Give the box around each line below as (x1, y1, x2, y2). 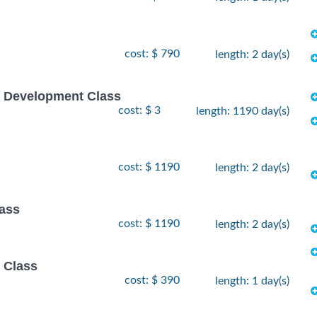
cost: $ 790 (125, 47, 180, 59)
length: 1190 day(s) (196, 105, 289, 117)
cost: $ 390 (125, 275, 180, 287)
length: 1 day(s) (215, 275, 289, 287)
